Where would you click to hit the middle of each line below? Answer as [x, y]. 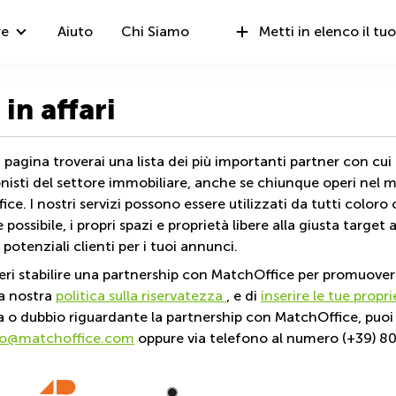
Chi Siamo [155, 31]
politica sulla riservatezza [141, 296]
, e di [244, 296]
